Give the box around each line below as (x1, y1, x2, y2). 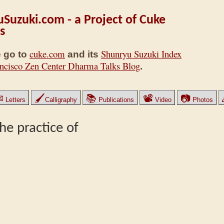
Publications (96, 96, 134, 103)
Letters (3, 96, 25, 103)
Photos (190, 96, 213, 103)
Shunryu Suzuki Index (101, 47, 181, 60)
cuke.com (29, 47, 65, 60)
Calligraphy (45, 96, 77, 103)
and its (65, 49, 101, 60)
